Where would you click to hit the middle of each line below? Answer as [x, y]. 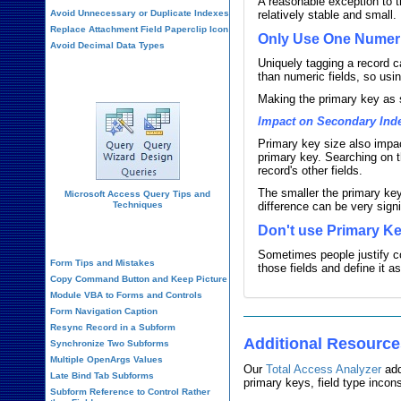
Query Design [137, 75]
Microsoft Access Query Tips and [138, 194]
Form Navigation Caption [104, 311]
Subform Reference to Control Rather [130, 392]
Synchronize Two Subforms [110, 343]
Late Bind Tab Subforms [102, 375]
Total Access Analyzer [324, 369]
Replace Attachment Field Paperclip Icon [139, 29]
